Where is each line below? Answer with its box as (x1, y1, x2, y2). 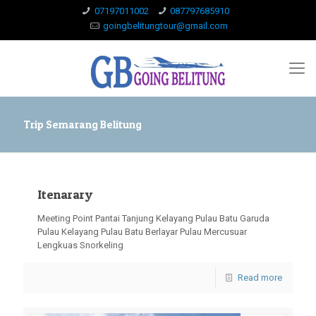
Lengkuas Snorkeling (37, 240, 123, 250)
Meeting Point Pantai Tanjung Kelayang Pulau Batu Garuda (37, 213, 269, 224)
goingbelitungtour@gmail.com (102, 20, 228, 31)
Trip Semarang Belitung (23, 118, 142, 131)
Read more (238, 272, 282, 283)
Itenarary (37, 187, 92, 202)
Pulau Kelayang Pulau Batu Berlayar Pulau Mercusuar (37, 226, 247, 237)
